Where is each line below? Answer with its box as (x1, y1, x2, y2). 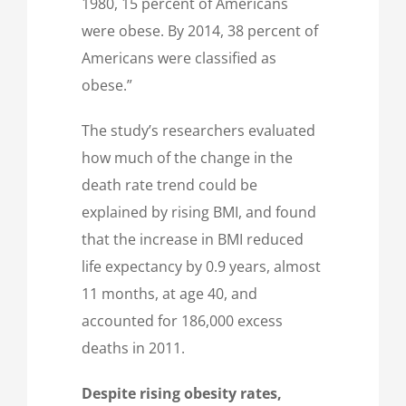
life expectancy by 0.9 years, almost (82, 256, 321, 276)
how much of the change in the (82, 147, 293, 168)
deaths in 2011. (82, 337, 185, 358)
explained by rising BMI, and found (82, 201, 316, 222)
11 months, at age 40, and (82, 283, 257, 304)
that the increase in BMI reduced (82, 228, 304, 249)
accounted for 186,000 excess (82, 310, 283, 331)
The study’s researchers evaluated (82, 120, 315, 140)
